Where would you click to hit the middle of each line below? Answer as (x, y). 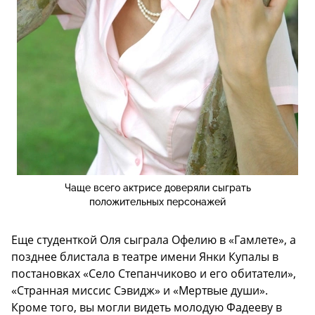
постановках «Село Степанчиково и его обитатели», (154, 274)
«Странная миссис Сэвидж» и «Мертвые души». (140, 291)
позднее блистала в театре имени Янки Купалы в (145, 257)
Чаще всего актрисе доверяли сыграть (157, 188)
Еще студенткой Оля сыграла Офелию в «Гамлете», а (154, 240)
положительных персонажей (157, 202)
